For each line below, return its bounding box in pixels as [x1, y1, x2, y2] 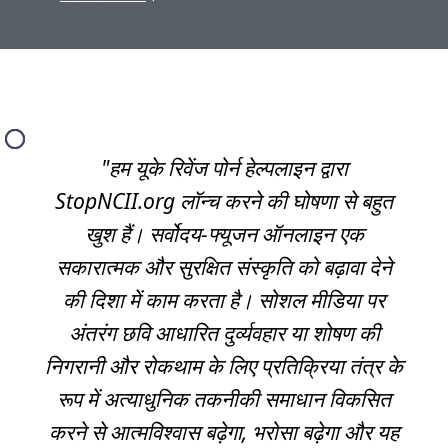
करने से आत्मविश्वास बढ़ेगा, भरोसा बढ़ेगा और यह [49, 416, 399, 446]
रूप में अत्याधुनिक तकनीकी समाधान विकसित [57, 383, 391, 413]
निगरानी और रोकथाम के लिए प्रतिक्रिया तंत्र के [45, 350, 403, 380]
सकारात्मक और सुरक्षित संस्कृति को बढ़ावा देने [56, 251, 392, 281]
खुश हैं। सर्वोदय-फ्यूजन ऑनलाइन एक [84, 218, 364, 248]
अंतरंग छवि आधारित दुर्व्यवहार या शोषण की [68, 317, 380, 347]
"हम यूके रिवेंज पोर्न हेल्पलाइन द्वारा [100, 152, 348, 182]
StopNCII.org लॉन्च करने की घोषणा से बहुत [55, 185, 393, 215]
